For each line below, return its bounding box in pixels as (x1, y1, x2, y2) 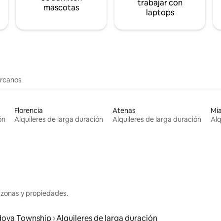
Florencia (14, 106, 43, 115)
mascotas (43, 2, 79, 13)
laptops (146, 7, 174, 18)
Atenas (112, 106, 136, 115)
